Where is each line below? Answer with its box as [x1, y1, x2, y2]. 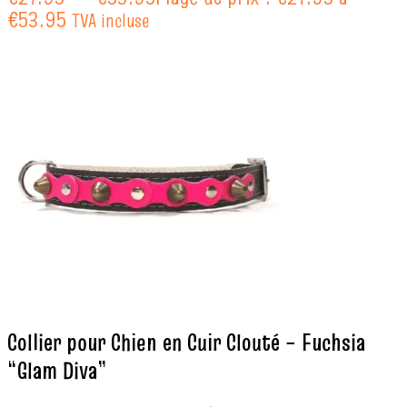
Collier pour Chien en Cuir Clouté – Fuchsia [7, 325, 365, 359]
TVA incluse [72, 7, 149, 35]
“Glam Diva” [7, 353, 107, 387]
